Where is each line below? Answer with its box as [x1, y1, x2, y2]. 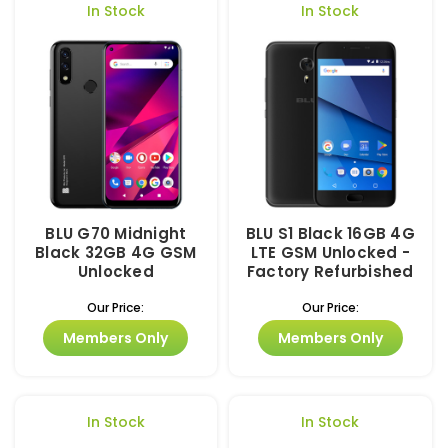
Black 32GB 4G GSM [35, 242, 197, 264]
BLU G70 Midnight [45, 223, 187, 245]
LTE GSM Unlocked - [250, 242, 410, 264]
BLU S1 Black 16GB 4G [245, 223, 415, 245]
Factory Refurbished [246, 261, 414, 283]
